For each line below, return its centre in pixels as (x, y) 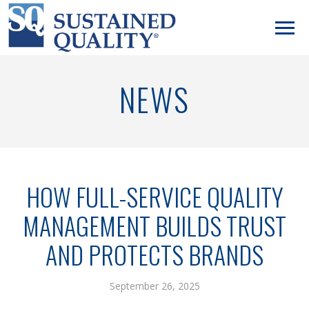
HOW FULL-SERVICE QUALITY (154, 196)
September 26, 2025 (154, 286)
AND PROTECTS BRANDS (154, 254)
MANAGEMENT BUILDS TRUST (154, 225)
